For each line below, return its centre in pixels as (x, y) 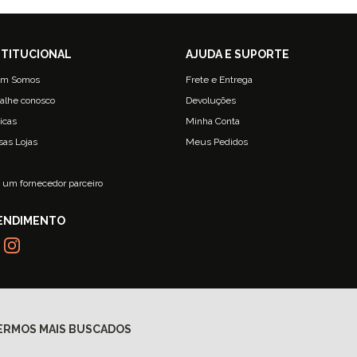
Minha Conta (213, 121)
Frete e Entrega (220, 80)
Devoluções (211, 100)
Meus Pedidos (217, 142)
